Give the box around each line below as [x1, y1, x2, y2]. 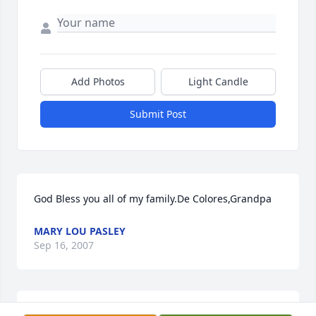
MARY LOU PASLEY [34, 224, 126, 238]
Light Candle [188, 75, 248, 89]
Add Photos [71, 75, 125, 89]
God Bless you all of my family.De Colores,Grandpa [34, 192, 272, 206]
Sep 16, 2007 [34, 238, 94, 253]
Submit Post [130, 107, 186, 121]
